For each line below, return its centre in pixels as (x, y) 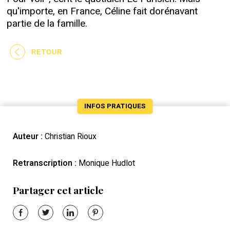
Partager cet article (58, 190)
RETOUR (47, 52)
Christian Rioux (70, 137)
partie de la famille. (47, 24)
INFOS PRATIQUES (115, 107)
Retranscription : (45, 164)
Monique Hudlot (106, 164)
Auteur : (28, 137)
